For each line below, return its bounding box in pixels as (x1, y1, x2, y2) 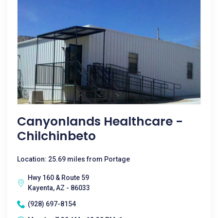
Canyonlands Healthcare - (17, 113, 183, 130)
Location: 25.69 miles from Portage (17, 155, 130, 163)
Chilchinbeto (17, 127, 96, 145)
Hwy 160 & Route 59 (28, 174, 89, 182)
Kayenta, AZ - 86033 (28, 184, 90, 192)
